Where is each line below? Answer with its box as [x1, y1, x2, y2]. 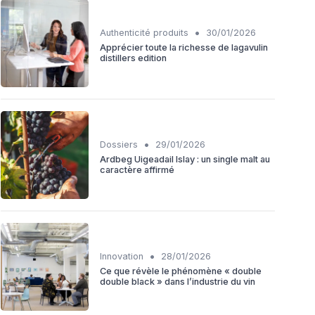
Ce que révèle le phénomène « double [100, 265, 262, 276]
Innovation [100, 250, 143, 262]
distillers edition [100, 52, 167, 63]
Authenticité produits [100, 27, 188, 38]
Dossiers [100, 139, 138, 150]
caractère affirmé [100, 164, 174, 175]
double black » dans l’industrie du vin [100, 276, 255, 287]
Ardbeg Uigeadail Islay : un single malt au [100, 153, 270, 165]
